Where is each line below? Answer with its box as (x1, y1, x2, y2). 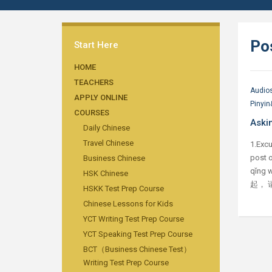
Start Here (74, 39, 118, 50)
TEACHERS (74, 78, 114, 87)
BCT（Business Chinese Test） (83, 245, 191, 254)
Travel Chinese (83, 138, 134, 148)
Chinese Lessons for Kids (83, 199, 173, 208)
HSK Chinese (83, 169, 128, 178)
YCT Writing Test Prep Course (83, 214, 184, 223)
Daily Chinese (83, 123, 130, 132)
